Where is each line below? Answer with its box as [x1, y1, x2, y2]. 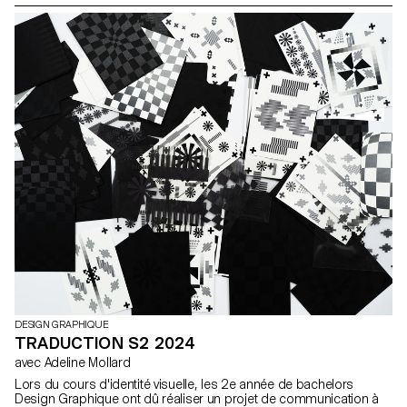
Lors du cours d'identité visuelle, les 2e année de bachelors [15, 377, 354, 392]
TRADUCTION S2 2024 [15, 333, 195, 353]
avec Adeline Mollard [44, 355, 131, 371]
